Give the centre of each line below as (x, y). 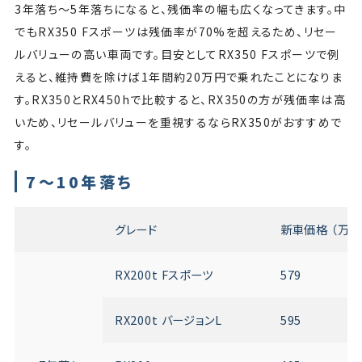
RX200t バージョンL (170, 320)
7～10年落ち (83, 182)
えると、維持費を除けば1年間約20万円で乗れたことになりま (179, 77)
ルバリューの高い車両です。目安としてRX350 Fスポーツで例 (177, 55)
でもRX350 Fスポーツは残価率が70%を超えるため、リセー (176, 32)
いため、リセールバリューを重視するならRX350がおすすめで (179, 122)
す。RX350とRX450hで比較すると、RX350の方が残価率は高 (180, 100)
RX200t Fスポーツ (165, 275)
